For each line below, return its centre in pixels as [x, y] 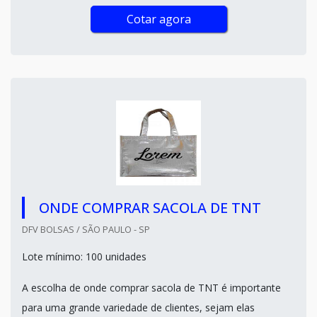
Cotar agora [158, 19]
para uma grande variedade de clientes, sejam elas [138, 307]
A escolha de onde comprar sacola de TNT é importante [151, 288]
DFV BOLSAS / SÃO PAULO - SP [86, 229]
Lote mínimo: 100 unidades [84, 257]
